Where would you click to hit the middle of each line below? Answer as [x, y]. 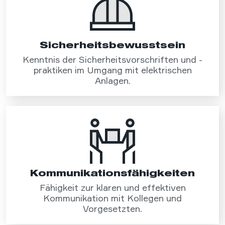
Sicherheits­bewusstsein [113, 45]
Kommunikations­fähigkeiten [113, 173]
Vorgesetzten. [113, 209]
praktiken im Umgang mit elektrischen [113, 70]
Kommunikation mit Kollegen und [113, 198]
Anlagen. [113, 81]
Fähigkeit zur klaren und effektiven [113, 188]
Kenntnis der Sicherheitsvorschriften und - [113, 60]
